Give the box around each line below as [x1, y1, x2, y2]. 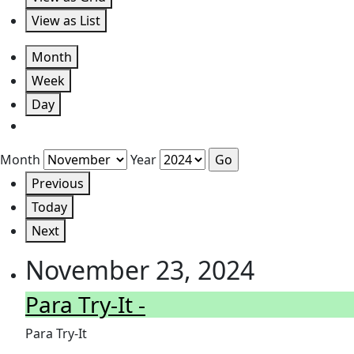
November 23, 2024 [25, 252, 254, 287]
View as [32, 11, 80, 29]
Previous [32, 174, 84, 192]
